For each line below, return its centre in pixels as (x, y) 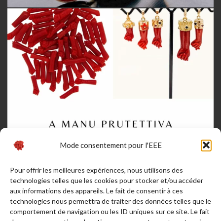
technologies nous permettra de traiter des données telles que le (110, 201)
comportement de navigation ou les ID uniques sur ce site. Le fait (110, 211)
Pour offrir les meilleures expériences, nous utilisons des (96, 170)
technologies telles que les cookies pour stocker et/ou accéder (107, 180)
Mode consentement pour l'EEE (110, 145)
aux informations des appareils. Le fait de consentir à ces (96, 191)
